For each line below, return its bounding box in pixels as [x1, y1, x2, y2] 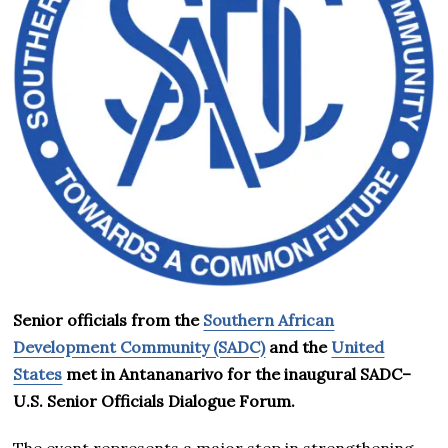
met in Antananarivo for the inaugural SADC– [62, 364, 412, 385]
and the [265, 337, 332, 358]
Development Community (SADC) [13, 337, 266, 358]
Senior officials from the [13, 310, 204, 331]
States [13, 364, 63, 385]
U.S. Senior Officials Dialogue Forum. [13, 391, 296, 412]
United [331, 337, 385, 358]
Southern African [203, 310, 335, 331]
